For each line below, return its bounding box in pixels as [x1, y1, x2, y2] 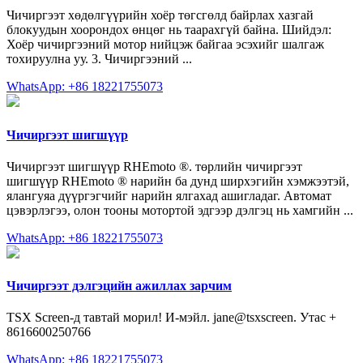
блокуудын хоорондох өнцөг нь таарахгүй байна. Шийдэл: [6, 23, 331, 37]
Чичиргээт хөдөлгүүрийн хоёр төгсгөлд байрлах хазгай [6, 8, 314, 23]
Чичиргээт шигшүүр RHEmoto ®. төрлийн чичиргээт [6, 159, 302, 173]
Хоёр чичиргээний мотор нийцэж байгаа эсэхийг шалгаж [6, 37, 324, 52]
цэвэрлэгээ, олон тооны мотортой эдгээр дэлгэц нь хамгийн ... [6, 203, 353, 217]
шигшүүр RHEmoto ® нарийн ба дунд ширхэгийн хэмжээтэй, [6, 173, 349, 188]
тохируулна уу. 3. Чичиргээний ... [6, 52, 192, 66]
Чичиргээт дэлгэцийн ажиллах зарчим [6, 279, 232, 293]
